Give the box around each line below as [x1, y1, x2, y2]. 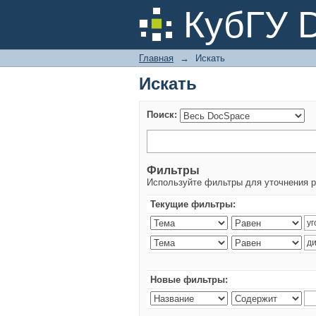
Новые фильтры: [150, 274, 228, 285]
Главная [139, 53, 174, 63]
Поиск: [147, 109, 177, 121]
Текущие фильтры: [150, 199, 236, 209]
